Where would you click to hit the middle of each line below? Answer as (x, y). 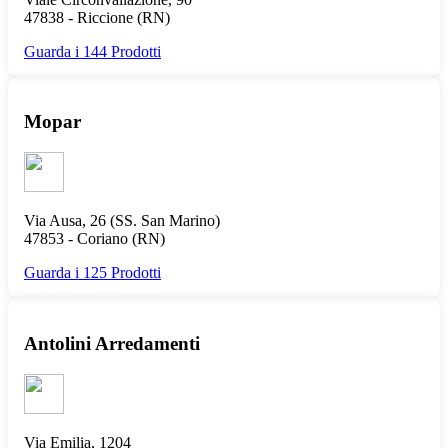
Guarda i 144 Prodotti (92, 51)
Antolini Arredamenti (112, 343)
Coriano (102, 239)
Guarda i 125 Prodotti (92, 273)
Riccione (105, 17)
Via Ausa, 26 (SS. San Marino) (122, 221)
